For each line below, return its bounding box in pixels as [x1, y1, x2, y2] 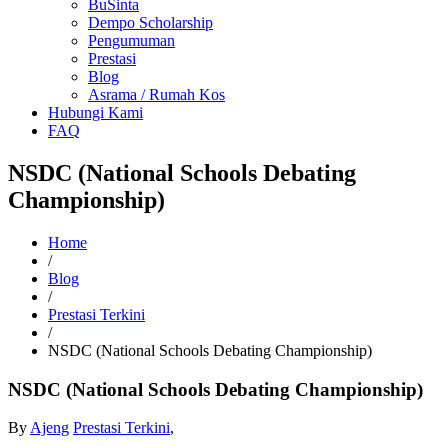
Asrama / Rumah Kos [88, 86, 225, 103]
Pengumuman [88, 32, 175, 49]
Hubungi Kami [48, 104, 143, 121]
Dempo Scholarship [88, 14, 213, 31]
